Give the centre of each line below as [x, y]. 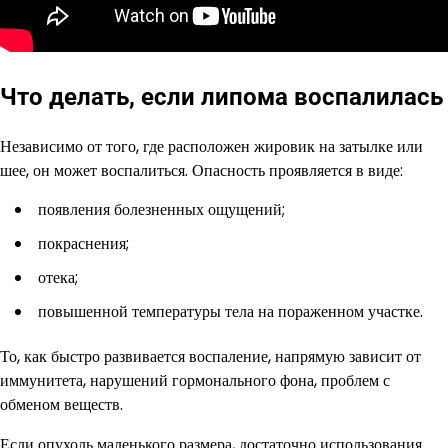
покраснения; [83, 244]
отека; [58, 278]
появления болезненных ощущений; [161, 210]
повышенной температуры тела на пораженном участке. [230, 312]
